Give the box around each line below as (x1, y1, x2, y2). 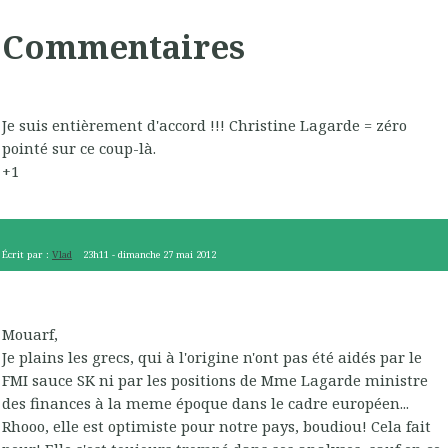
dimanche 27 (118, 247, 174, 261)
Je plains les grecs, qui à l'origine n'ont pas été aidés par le (2, 347, 422, 368)
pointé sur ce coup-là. (2, 138, 156, 159)
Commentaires (2, 25, 245, 69)
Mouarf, (2, 324, 58, 345)
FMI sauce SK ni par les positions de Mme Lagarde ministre (2, 370, 428, 391)
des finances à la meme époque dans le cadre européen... (2, 393, 409, 414)
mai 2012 (176, 247, 217, 261)
